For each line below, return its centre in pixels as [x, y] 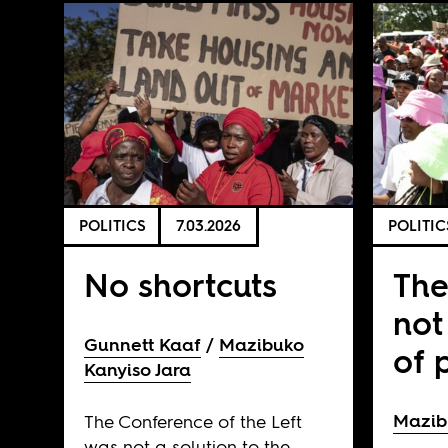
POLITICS [112, 226]
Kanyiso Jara [137, 369]
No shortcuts [180, 285]
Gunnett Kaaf [142, 344]
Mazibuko [261, 344]
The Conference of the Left [192, 421]
